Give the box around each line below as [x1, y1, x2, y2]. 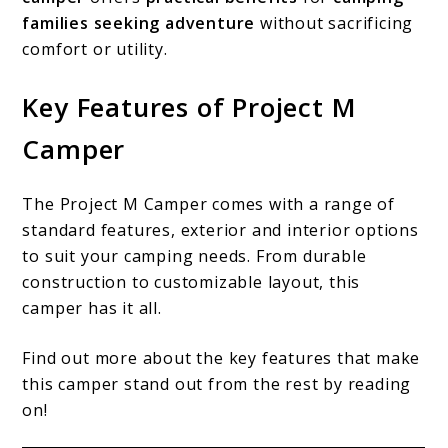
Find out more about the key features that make [22, 347, 421, 370]
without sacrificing [255, 11, 414, 34]
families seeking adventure [22, 11, 256, 34]
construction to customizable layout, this [22, 271, 361, 294]
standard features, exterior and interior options [22, 219, 419, 242]
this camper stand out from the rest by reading [22, 373, 412, 396]
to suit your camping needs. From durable [22, 245, 367, 268]
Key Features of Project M [22, 88, 357, 125]
